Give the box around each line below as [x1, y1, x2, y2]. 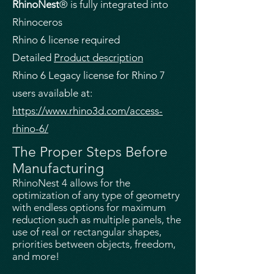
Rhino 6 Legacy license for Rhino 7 [12, 69, 165, 81]
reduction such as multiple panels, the [12, 213, 181, 226]
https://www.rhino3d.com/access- [12, 105, 163, 117]
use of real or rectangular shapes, [12, 226, 161, 238]
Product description [54, 51, 143, 64]
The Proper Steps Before [12, 144, 168, 160]
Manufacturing [12, 160, 104, 177]
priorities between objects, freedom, [12, 238, 176, 250]
